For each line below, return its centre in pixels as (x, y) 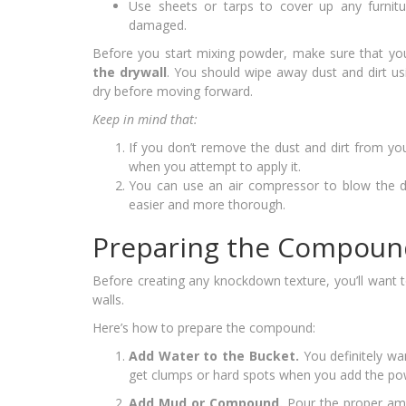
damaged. (158, 25)
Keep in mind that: (145, 120)
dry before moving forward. (173, 92)
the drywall (130, 72)
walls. (108, 300)
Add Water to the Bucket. (216, 356)
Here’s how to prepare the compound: (204, 328)
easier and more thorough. (207, 205)
